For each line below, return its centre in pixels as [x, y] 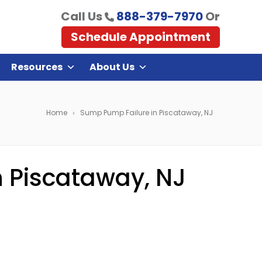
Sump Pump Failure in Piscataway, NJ [146, 113]
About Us [112, 67]
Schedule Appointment [140, 37]
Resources [37, 67]
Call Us [82, 16]
